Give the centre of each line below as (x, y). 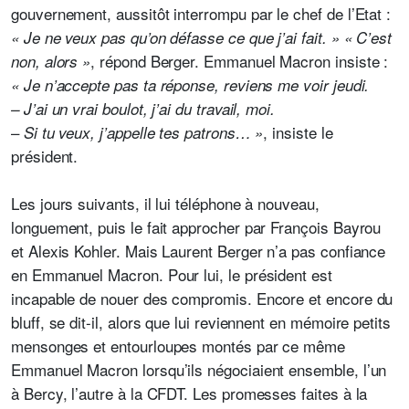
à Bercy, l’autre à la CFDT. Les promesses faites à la (189, 393)
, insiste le (298, 132)
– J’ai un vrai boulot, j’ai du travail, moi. (143, 109)
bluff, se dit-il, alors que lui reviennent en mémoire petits (201, 322)
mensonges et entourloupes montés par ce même (178, 346)
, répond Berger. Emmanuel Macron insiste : (240, 61)
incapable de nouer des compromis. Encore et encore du (202, 298)
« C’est (368, 37)
